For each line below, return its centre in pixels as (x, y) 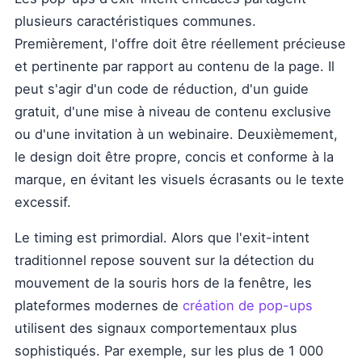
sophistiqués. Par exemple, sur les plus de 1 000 (169, 351)
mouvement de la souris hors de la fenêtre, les (163, 283)
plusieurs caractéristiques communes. (135, 21)
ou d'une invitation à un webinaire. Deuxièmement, (176, 134)
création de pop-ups (248, 305)
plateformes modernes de (99, 305)
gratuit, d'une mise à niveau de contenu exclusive (173, 112)
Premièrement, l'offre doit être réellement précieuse (180, 44)
